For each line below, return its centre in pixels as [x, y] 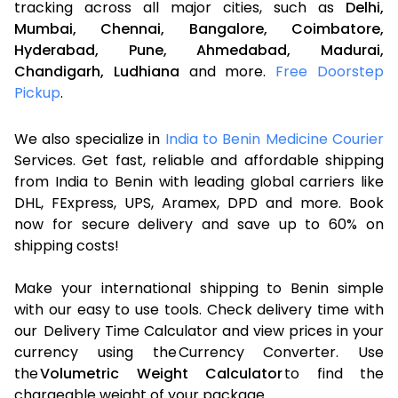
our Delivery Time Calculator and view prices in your [199, 330]
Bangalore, [228, 28]
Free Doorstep [330, 71]
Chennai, [133, 28]
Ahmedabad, [244, 50]
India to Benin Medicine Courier [274, 139]
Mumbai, [45, 28]
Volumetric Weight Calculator [161, 373]
